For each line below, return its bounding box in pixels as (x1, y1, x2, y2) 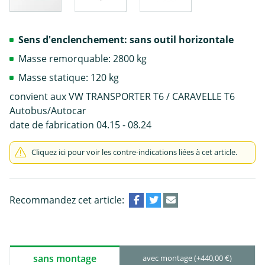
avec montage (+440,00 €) (143, 253, 232, 264)
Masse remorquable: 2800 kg (18, 51, 147, 65)
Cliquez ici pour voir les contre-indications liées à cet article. (31, 146, 237, 157)
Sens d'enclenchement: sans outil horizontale (18, 33, 234, 46)
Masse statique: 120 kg (18, 70, 119, 84)
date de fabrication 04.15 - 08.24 (9, 118, 151, 131)
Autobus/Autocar (9, 104, 86, 117)
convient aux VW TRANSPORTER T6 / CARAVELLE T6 (9, 89, 235, 103)
